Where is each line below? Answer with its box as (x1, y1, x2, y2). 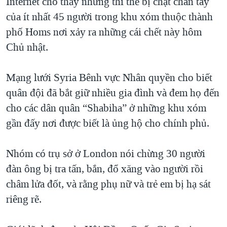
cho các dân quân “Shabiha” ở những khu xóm (6, 101, 206, 116)
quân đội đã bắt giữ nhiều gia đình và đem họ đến (6, 86, 219, 100)
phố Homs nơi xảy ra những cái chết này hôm (6, 25, 202, 40)
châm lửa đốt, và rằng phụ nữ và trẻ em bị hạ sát (6, 177, 211, 192)
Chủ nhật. (6, 40, 48, 55)
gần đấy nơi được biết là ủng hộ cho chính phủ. (6, 116, 209, 131)
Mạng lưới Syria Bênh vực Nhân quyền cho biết (6, 70, 212, 85)
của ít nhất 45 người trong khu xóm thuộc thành (6, 10, 213, 24)
